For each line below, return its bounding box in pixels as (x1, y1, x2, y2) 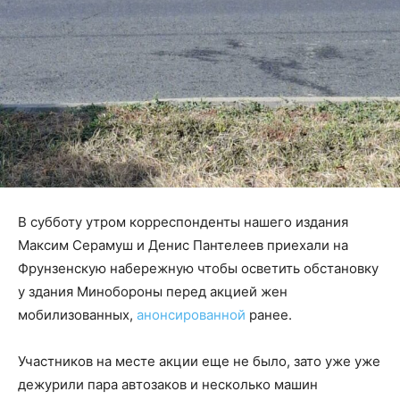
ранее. (246, 306, 296, 324)
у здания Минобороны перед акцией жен (18, 283, 287, 301)
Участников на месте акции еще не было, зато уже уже (18, 353, 380, 371)
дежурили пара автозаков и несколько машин (18, 376, 318, 394)
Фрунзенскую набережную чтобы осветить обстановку (18, 260, 379, 278)
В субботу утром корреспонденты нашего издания (18, 213, 348, 231)
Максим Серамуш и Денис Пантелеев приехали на (18, 237, 348, 254)
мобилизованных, (18, 306, 137, 324)
